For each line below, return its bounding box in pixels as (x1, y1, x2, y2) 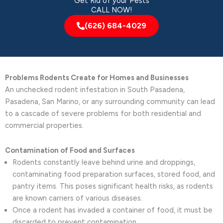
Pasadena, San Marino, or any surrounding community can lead (5, 97, 215, 107)
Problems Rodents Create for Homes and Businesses (5, 73, 189, 83)
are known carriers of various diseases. (12, 193, 142, 203)
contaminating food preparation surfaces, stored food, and (12, 169, 215, 179)
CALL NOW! (91, 5, 132, 15)
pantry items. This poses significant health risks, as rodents (12, 181, 213, 191)
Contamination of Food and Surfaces (5, 145, 135, 155)
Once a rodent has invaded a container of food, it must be (12, 205, 213, 215)
